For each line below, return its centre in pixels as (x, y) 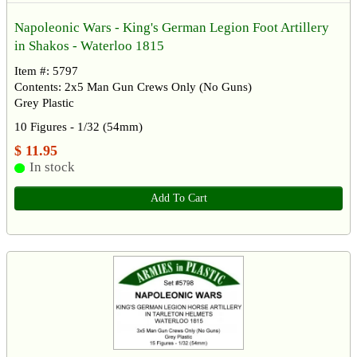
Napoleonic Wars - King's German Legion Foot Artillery (172, 27)
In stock (52, 167)
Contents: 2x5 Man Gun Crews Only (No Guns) (133, 86)
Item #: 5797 (46, 71)
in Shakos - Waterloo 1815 (89, 45)
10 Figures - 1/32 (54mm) (78, 126)
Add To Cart (178, 198)
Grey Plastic (44, 102)
